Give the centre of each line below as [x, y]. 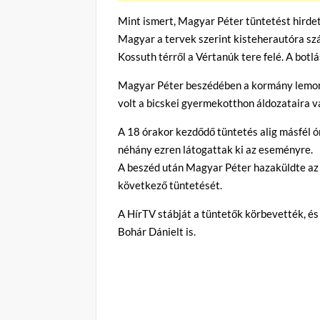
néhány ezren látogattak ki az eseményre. [216, 149]
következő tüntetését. [170, 185]
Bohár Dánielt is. [157, 231]
